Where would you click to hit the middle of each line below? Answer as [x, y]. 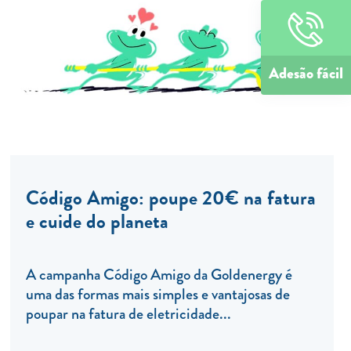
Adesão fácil [306, 73]
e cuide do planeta [97, 222]
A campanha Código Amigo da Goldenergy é [159, 275]
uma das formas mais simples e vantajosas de [157, 295]
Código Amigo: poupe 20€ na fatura [170, 198]
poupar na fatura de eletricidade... [128, 314]
